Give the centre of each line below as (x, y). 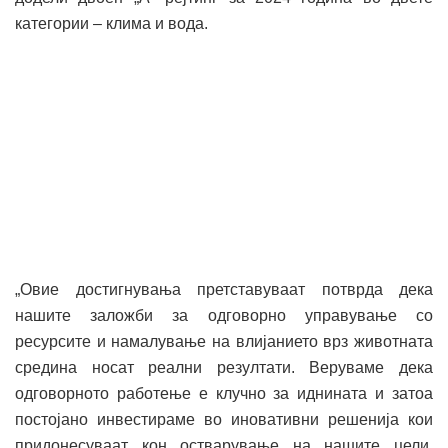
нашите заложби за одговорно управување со (224, 316)
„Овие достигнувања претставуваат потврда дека (224, 290)
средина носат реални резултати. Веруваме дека (224, 368)
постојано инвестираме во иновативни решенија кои (224, 420)
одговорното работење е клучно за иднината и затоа (224, 394)
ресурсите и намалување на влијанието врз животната (224, 342)
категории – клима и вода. (111, 24)
